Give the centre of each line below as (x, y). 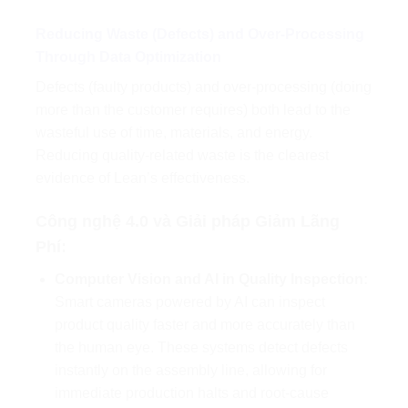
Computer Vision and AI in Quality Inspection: (211, 279)
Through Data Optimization (128, 56)
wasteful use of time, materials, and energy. (174, 132)
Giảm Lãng (297, 221)
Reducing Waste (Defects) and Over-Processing (200, 34)
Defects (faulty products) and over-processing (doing (204, 87)
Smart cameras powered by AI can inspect (189, 301)
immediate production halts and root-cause (191, 393)
